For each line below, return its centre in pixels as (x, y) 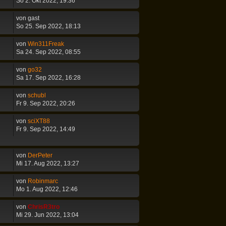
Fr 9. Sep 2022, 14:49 (46, 129)
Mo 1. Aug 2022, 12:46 (47, 189)
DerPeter (40, 155)
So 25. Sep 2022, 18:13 (48, 26)
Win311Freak (46, 44)
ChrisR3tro (44, 207)
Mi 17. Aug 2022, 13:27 (48, 163)
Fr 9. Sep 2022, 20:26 (46, 103)
